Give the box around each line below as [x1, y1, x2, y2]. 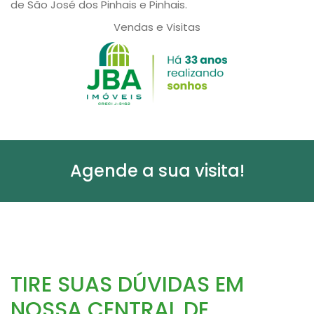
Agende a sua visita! [69, 159, 245, 183]
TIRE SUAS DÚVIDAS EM [11, 270, 244, 300]
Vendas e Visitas [114, 20, 200, 35]
